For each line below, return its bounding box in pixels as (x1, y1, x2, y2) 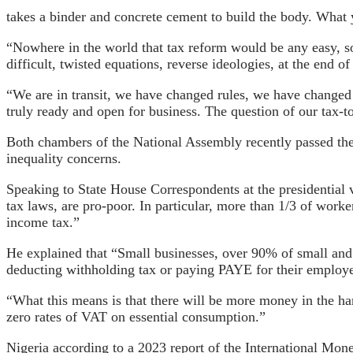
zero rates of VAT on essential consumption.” (6, 308, 266, 325)
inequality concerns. (6, 150, 121, 166)
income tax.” (6, 214, 80, 230)
